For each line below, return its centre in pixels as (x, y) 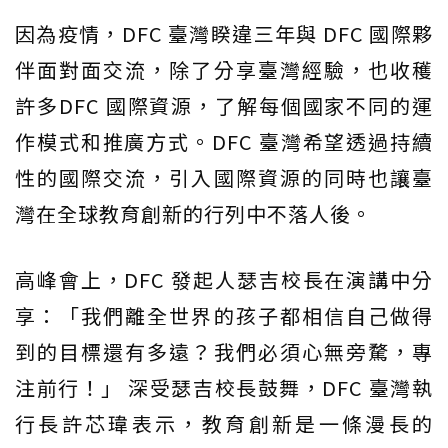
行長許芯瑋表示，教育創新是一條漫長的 (224, 424)
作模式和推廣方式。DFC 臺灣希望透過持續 (224, 142)
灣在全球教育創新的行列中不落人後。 (193, 214)
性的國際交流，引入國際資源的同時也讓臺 (224, 178)
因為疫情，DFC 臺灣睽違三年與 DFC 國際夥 (224, 34)
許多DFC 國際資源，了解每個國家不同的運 (224, 106)
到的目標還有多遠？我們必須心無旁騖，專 (224, 352)
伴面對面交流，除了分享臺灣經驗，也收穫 (224, 70)
